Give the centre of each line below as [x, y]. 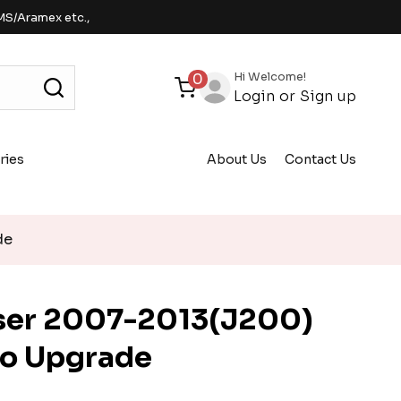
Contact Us [320, 159]
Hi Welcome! [270, 76]
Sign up [328, 96]
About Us [237, 159]
